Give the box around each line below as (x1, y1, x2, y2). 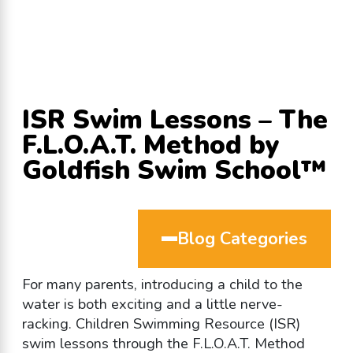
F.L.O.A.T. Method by (21, 128, 280, 164)
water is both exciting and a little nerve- (21, 295, 283, 314)
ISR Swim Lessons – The (21, 102, 328, 139)
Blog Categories (177, 227, 307, 251)
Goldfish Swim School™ (21, 153, 326, 189)
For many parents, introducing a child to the (21, 275, 303, 295)
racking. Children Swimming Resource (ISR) (21, 314, 300, 334)
